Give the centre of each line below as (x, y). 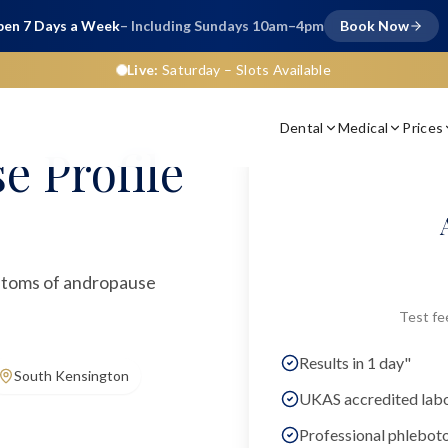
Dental (301, 127)
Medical (363, 127)
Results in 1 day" (355, 362)
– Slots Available (276, 69)
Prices (423, 127)
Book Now (374, 25)
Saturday (191, 69)
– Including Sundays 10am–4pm (221, 25)
